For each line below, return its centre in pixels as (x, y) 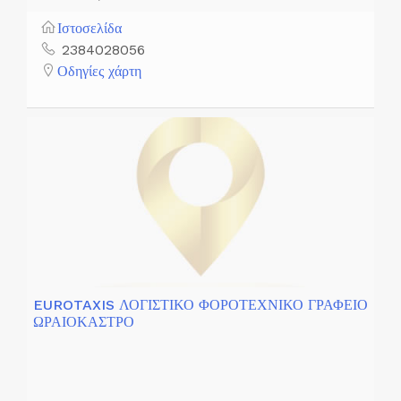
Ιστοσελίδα (90, 29)
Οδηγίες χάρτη (99, 72)
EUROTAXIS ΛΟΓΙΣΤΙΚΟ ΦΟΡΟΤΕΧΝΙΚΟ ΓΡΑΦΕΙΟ (200, 305)
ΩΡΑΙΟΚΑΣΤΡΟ (84, 322)
